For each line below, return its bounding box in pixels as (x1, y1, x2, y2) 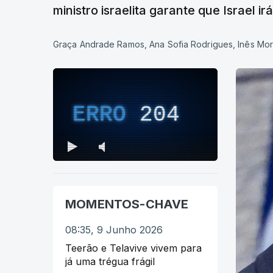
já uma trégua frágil (65, 255, 155, 268)
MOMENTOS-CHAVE (65, 196, 189, 211)
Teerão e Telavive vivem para (65, 241, 202, 254)
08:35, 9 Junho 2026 (65, 223, 163, 236)
